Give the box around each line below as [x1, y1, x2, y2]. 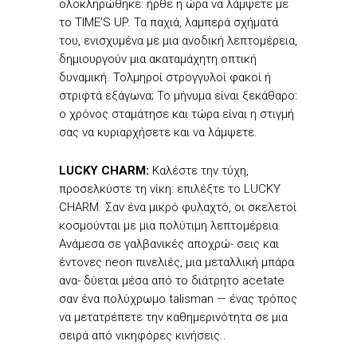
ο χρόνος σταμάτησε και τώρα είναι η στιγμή [59, 106, 294, 121]
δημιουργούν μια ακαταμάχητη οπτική [59, 51, 257, 66]
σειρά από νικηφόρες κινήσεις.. [59, 328, 226, 343]
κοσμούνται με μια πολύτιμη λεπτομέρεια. [59, 218, 281, 233]
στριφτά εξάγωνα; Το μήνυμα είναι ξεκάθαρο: [59, 88, 297, 103]
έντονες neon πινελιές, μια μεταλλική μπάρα [59, 254, 294, 269]
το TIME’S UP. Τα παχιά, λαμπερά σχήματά [59, 14, 278, 29]
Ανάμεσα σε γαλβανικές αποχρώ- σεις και [59, 236, 279, 251]
